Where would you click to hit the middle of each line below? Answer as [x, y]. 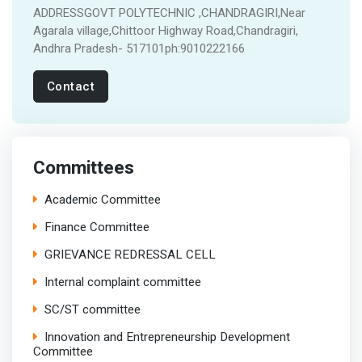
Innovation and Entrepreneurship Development [167, 337]
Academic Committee [102, 200]
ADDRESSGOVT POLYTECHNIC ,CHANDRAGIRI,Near [169, 13]
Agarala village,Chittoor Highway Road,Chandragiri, [165, 30]
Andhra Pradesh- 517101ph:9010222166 [139, 48]
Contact [71, 86]
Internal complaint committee [122, 282]
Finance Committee [97, 227]
